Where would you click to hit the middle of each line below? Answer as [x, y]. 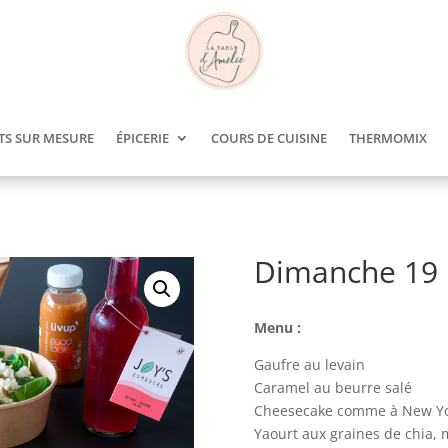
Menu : [277, 328]
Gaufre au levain [309, 365]
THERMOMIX [388, 138]
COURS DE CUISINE [269, 138]
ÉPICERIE [142, 138]
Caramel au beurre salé [332, 388]
